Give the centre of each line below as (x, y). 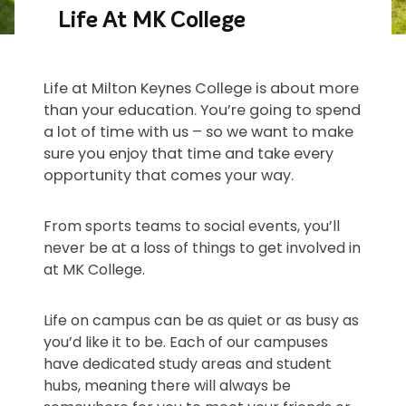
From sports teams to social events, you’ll (192, 227)
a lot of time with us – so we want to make (198, 132)
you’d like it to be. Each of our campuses (186, 343)
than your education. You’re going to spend (202, 111)
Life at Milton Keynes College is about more (201, 89)
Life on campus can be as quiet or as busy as (201, 321)
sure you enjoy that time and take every (188, 154)
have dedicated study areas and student (188, 364)
